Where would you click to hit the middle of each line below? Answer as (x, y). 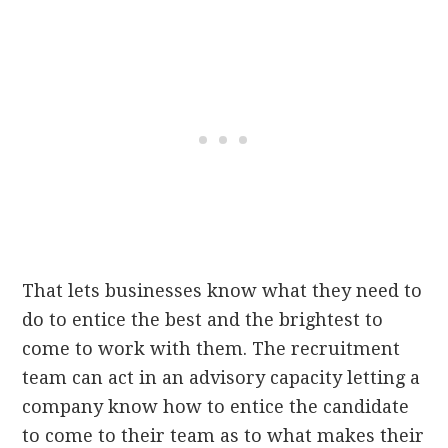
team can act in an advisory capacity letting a (221, 377)
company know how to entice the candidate (216, 406)
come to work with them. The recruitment (211, 348)
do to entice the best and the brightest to (203, 319)
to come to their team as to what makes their (223, 435)
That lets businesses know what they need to (222, 290)
